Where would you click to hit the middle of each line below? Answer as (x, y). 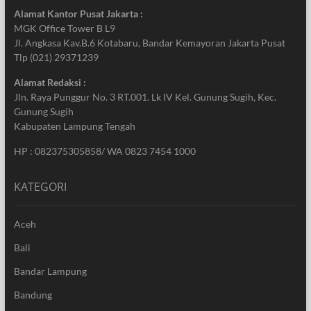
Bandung (33, 295)
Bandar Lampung (50, 271)
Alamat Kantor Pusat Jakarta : (78, 14)
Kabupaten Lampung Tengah (74, 126)
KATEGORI (40, 187)
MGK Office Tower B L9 (64, 28)
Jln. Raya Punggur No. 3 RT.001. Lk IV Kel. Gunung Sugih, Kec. (145, 97)
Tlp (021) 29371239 (56, 58)
